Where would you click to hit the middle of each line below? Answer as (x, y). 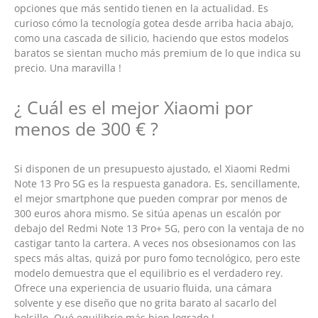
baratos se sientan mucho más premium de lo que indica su (158, 53)
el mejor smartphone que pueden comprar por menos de (151, 198)
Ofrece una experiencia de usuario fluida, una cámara (143, 287)
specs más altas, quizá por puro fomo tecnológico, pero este (157, 258)
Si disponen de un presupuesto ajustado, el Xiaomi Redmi (152, 168)
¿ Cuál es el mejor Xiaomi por (133, 107)
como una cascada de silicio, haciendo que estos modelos (152, 38)
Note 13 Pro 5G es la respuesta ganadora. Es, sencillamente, (157, 183)
